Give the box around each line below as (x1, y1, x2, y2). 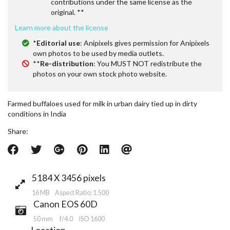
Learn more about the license (15, 23, 108, 32)
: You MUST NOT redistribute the (93, 59, 202, 68)
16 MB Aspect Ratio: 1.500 (32, 189, 109, 197)
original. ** (51, 7, 84, 16)
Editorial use (36, 38, 80, 47)
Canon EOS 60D (33, 198, 98, 209)
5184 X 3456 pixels (32, 172, 106, 183)
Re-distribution (40, 59, 93, 68)
